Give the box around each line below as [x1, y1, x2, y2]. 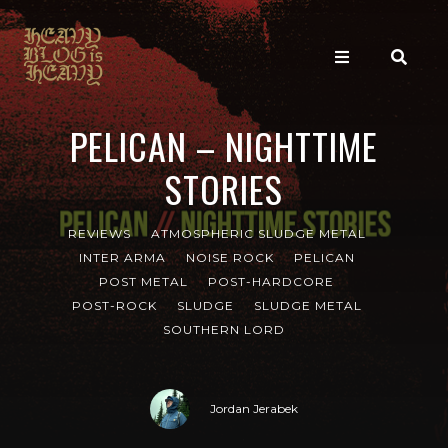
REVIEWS [67, 226, 131, 241]
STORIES [165, 162, 283, 215]
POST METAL [99, 274, 188, 289]
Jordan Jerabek [210, 401, 298, 416]
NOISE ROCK [185, 250, 274, 265]
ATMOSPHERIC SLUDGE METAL [150, 226, 366, 241]
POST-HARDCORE [208, 274, 334, 289]
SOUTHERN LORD [163, 322, 285, 337]
